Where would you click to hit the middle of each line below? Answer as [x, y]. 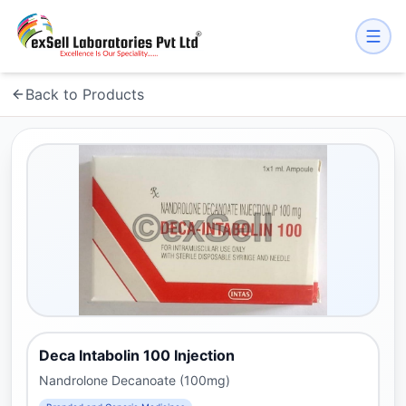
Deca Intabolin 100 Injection [137, 355]
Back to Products [85, 94]
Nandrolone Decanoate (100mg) [135, 380]
